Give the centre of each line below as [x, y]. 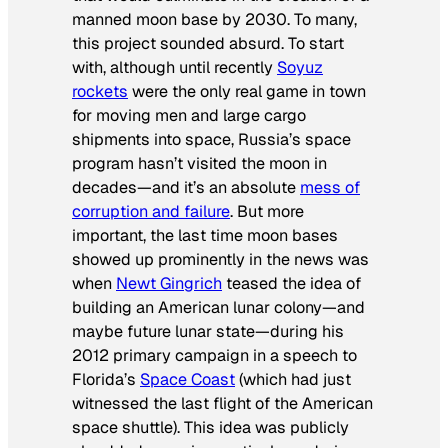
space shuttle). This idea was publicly [210, 427]
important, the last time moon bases [205, 235]
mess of [330, 187]
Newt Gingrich [169, 283]
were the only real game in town [247, 91]
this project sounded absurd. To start [208, 43]
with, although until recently [174, 67]
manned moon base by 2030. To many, [214, 19]
